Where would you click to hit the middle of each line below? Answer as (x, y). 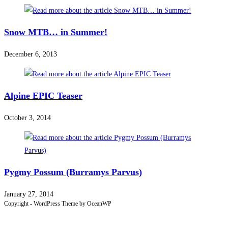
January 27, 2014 (29, 194)
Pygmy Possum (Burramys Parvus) (73, 172)
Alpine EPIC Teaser (43, 96)
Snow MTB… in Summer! (56, 32)
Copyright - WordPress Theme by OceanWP (58, 204)
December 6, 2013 (31, 54)
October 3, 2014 (27, 118)
